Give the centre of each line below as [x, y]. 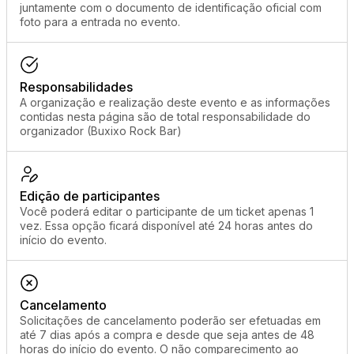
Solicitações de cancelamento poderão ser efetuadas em [170, 320]
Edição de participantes [90, 196]
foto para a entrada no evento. [100, 22]
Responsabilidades [76, 87]
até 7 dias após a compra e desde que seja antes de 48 [167, 335]
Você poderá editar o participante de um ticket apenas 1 [167, 211]
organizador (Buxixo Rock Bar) [101, 131]
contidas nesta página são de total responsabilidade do [165, 117]
